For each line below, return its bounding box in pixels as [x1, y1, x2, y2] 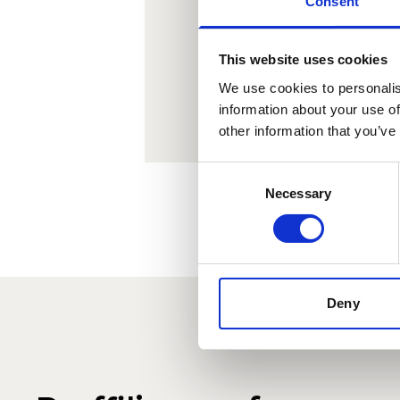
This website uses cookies [218, 52, 387, 68]
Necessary [265, 185, 331, 201]
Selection [197, 186, 252, 202]
